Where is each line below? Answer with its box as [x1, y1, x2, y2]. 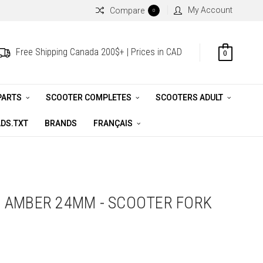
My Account [188, 5, 232, 15]
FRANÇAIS [93, 119, 134, 128]
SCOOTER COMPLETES [46, 93, 133, 102]
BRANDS [44, 119, 77, 128]
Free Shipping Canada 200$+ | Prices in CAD [16, 46, 182, 58]
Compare [110, 6, 144, 15]
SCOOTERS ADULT [156, 93, 225, 102]
